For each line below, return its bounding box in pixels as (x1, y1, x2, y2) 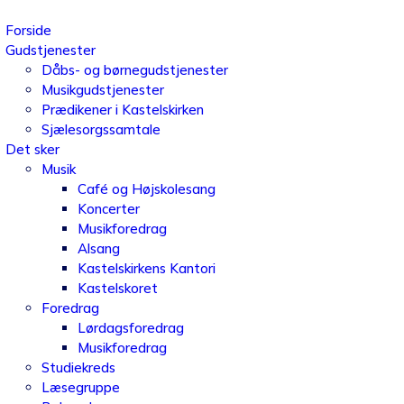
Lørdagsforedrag (77, 319, 184, 336)
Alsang (77, 240, 120, 257)
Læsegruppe (41, 379, 120, 396)
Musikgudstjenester (41, 81, 164, 98)
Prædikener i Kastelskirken (41, 101, 204, 118)
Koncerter (77, 200, 140, 217)
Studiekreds (41, 359, 115, 376)
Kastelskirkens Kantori (77, 260, 216, 277)
